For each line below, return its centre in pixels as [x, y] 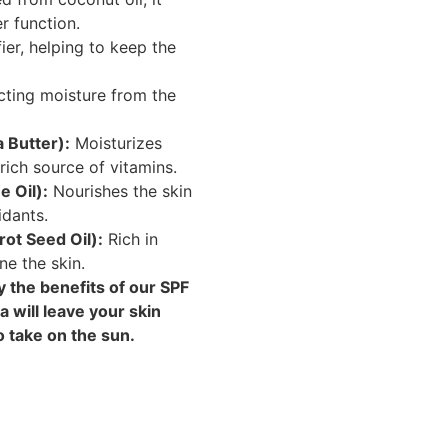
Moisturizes [116, 142]
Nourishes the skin [120, 190]
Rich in [130, 238]
